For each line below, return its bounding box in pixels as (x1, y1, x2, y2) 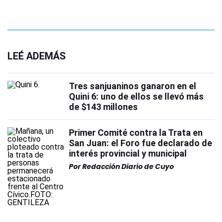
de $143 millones (69, 102, 138, 112)
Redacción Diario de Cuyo (82, 162, 174, 171)
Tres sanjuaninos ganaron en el (69, 81, 196, 91)
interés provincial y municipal (69, 148, 187, 159)
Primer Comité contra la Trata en (69, 127, 203, 138)
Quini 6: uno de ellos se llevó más (69, 91, 204, 102)
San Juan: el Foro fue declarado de (69, 138, 212, 148)
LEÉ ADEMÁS (7, 50, 66, 62)
